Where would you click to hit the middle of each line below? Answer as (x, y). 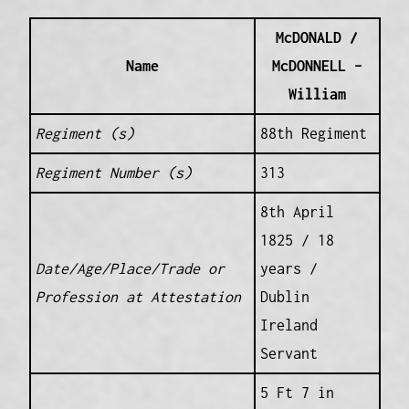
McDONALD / (317, 38)
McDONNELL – (317, 66)
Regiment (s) (84, 134)
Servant (288, 354)
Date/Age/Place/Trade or (130, 269)
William (317, 94)
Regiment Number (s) (113, 173)
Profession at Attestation (138, 297)
